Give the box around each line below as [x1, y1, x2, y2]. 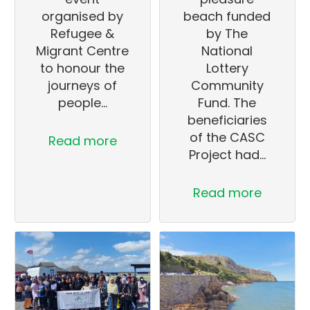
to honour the [40, 59, 125, 77]
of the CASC [189, 128, 265, 146]
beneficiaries [187, 111, 267, 129]
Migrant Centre [36, 42, 129, 60]
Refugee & [51, 24, 115, 42]
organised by [42, 7, 124, 25]
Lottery [206, 59, 248, 77]
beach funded [183, 7, 271, 25]
